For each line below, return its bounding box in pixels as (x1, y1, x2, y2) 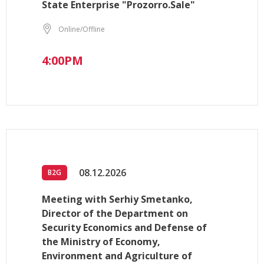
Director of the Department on (42, 207, 188, 220)
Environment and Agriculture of (42, 249, 192, 263)
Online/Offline (58, 24, 105, 34)
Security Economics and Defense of (42, 221, 207, 235)
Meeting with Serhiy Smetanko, (42, 193, 193, 206)
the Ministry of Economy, (42, 235, 160, 249)
